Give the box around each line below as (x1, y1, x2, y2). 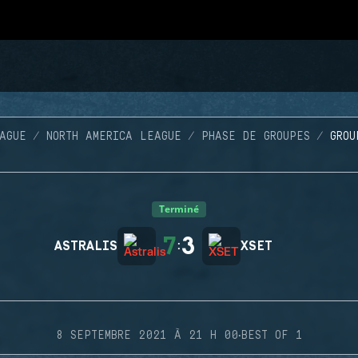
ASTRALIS (54, 239, 117, 253)
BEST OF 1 (241, 329, 303, 342)
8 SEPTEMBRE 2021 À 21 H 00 (55, 329, 238, 342)
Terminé (159, 202, 199, 216)
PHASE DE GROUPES (201, 130, 310, 143)
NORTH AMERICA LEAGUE (46, 130, 181, 143)
